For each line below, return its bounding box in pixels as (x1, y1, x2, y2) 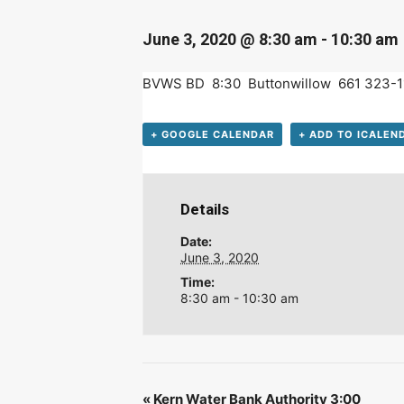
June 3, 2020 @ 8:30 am (142, 29, 317, 49)
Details (180, 200, 230, 219)
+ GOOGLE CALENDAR (151, 128, 274, 142)
